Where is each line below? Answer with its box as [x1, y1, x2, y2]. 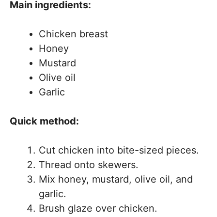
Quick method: [10, 115, 79, 127]
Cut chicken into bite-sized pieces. [39, 144, 199, 156]
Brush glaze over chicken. [39, 202, 157, 214]
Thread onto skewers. [39, 159, 139, 170]
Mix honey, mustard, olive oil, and [39, 173, 193, 185]
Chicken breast [39, 28, 108, 40]
